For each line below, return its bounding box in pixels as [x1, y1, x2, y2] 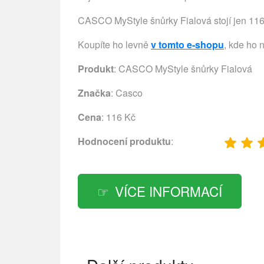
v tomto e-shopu [151, 38, 224, 51]
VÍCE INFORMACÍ [115, 181, 222, 200]
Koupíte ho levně [78, 38, 151, 51]
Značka [78, 86, 111, 100]
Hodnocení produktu [78, 134, 171, 148]
